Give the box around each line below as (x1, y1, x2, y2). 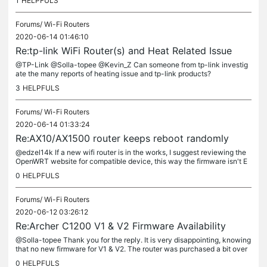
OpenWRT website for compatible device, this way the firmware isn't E (15, 157, 247, 166)
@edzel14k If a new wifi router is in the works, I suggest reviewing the (15, 148, 246, 157)
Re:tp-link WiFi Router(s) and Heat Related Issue (15, 45, 232, 57)
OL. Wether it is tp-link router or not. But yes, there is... (15, 166, 193, 175)
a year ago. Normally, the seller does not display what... (15, 253, 198, 262)
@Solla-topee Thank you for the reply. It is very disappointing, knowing (15, 235, 251, 244)
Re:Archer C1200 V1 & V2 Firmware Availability (15, 220, 226, 232)
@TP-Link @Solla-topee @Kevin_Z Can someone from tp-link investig (15, 60, 248, 69)
